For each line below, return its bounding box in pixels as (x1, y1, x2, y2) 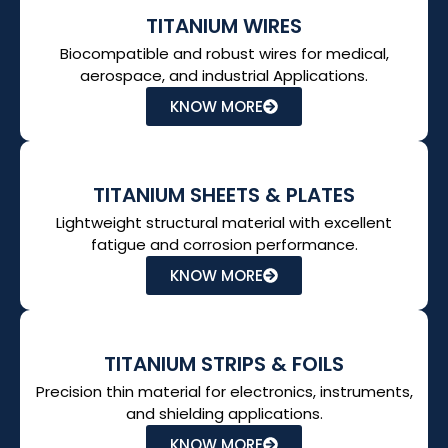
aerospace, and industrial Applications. (80, 65, 368, 86)
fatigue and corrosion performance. (90, 234, 358, 255)
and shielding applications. (125, 403, 323, 424)
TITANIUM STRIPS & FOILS (104, 350, 344, 378)
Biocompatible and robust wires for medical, (59, 43, 389, 64)
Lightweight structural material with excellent (56, 212, 392, 233)
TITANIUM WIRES (146, 12, 302, 40)
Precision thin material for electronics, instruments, (35, 381, 413, 402)
